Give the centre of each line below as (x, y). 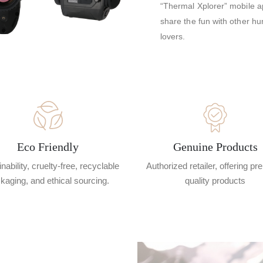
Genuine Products (215, 146)
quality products (215, 180)
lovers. (173, 36)
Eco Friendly (48, 146)
